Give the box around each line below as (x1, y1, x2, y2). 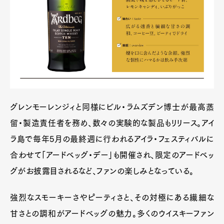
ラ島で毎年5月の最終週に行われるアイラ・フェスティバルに (10, 134, 214, 143)
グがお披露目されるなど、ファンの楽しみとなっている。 (10, 166, 194, 175)
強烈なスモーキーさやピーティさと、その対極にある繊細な (10, 193, 214, 201)
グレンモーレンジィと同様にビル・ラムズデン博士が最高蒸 (10, 102, 214, 111)
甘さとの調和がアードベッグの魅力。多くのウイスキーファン (10, 209, 214, 217)
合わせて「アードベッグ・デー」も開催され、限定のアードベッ (10, 150, 214, 159)
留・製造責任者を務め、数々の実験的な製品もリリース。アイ (10, 118, 214, 127)
